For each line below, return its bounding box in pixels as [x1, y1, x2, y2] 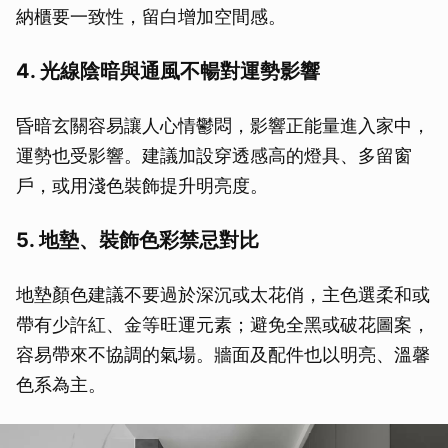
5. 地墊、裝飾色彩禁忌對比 [16, 227, 259, 252]
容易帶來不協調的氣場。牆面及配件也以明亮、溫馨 [16, 343, 430, 365]
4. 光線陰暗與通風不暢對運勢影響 [16, 58, 320, 83]
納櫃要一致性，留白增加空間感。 [16, 5, 286, 27]
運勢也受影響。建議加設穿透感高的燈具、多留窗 [16, 144, 412, 166]
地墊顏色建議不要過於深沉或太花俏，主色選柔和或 [16, 283, 430, 305]
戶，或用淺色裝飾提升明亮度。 [16, 174, 268, 196]
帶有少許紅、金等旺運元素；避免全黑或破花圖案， [16, 313, 430, 335]
